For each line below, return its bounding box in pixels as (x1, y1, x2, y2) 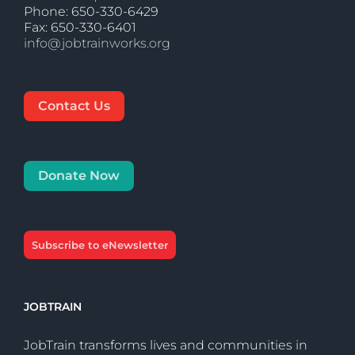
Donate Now (38, 168, 120, 183)
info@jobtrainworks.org (24, 36, 170, 51)
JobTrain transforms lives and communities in (24, 338, 307, 353)
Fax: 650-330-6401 (24, 20, 136, 35)
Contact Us (38, 98, 110, 113)
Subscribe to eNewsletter (32, 239, 168, 251)
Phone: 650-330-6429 (24, 4, 158, 19)
